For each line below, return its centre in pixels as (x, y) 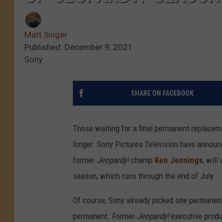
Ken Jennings (179, 160)
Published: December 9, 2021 (79, 47)
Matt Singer (46, 35)
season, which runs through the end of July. (144, 176)
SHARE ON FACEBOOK (162, 93)
